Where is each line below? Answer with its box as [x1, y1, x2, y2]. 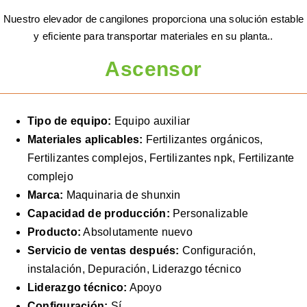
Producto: [27, 225, 82, 238]
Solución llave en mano [37, 71, 141, 83]
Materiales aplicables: [27, 133, 143, 145]
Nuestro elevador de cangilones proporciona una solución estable [3, 12, 304, 25]
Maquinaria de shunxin [63, 188, 181, 201]
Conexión [37, 145, 79, 157]
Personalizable [169, 207, 249, 219]
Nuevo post [37, 96, 88, 108]
